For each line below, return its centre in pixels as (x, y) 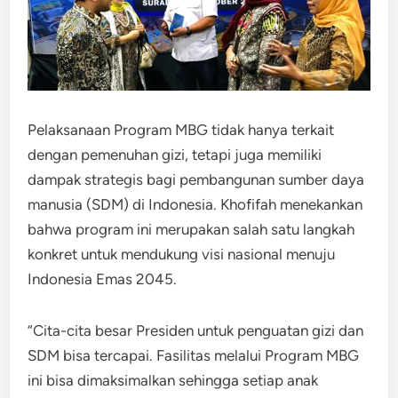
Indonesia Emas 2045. (103, 279)
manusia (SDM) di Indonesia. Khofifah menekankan (195, 204)
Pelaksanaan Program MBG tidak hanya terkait (181, 129)
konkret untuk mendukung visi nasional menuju (182, 254)
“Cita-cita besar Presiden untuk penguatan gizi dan (196, 330)
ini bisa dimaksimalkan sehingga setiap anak (173, 380)
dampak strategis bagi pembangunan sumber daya (196, 179)
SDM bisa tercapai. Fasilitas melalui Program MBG (194, 355)
